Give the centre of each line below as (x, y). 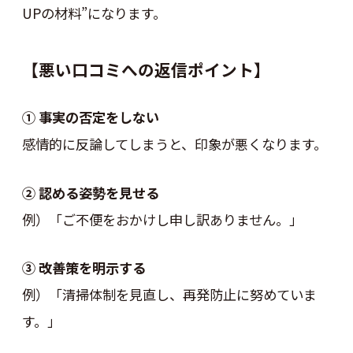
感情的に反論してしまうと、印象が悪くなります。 (174, 144)
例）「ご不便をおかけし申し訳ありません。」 (162, 219)
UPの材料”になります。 (94, 13)
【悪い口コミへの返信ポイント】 (146, 69)
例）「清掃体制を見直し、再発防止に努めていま (169, 295)
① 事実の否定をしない (90, 117)
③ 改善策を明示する (84, 268)
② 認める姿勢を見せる (90, 192)
